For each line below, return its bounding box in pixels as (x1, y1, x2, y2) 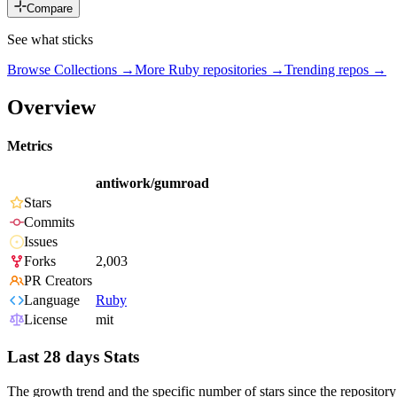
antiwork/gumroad (96, 175, 209, 191)
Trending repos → (284, 62, 386, 78)
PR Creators (24, 273, 92, 289)
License (24, 312, 67, 328)
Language (24, 292, 80, 308)
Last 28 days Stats (7, 347, 139, 367)
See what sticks (7, 32, 93, 48)
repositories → (199, 62, 284, 78)
